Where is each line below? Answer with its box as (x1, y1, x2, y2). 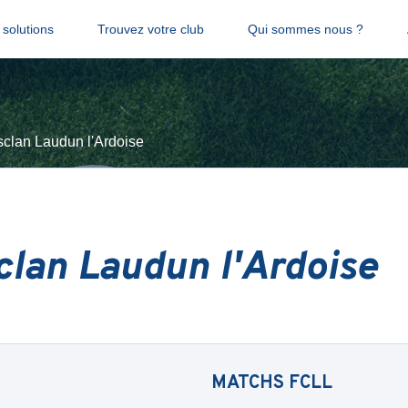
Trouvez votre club (97, 22, 204, 36)
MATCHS (211, 372, 289, 395)
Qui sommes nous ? (247, 22, 363, 36)
